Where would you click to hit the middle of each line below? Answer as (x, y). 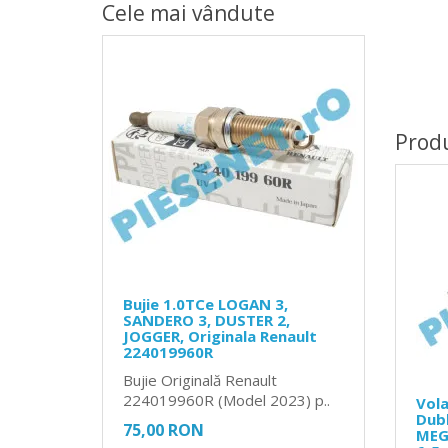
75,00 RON (163, 429)
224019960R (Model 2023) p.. (226, 399)
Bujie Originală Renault (200, 379)
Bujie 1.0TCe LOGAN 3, (205, 303)
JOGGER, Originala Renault (220, 335)
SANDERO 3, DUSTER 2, (206, 319)
